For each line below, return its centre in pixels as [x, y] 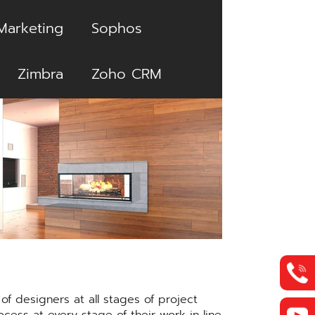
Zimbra [40, 74]
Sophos [116, 28]
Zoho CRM [126, 74]
